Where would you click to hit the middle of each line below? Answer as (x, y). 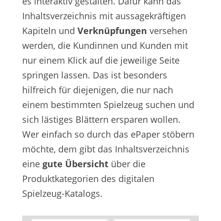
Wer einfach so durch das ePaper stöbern (108, 134)
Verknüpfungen (112, 31)
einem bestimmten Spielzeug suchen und (108, 105)
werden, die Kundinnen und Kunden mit (105, 46)
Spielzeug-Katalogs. (62, 194)
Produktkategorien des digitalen (88, 179)
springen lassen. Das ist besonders (94, 75)
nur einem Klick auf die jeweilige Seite (101, 60)
